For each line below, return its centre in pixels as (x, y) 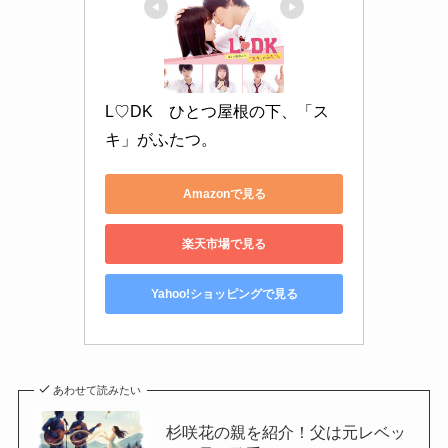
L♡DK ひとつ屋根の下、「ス (217, 112)
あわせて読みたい (97, 390)
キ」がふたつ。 (161, 140)
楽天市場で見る (224, 243)
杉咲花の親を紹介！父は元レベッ (285, 432)
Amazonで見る (224, 193)
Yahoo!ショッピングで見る (224, 293)
